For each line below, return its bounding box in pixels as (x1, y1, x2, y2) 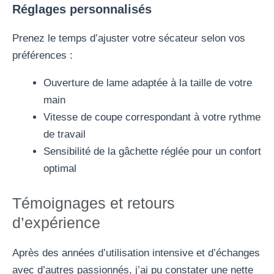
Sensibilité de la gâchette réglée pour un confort (43, 146, 261, 158)
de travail (43, 128, 86, 141)
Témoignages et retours (12, 194, 175, 212)
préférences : (12, 50, 73, 62)
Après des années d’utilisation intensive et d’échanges (12, 246, 260, 259)
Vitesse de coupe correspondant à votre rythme (43, 111, 261, 124)
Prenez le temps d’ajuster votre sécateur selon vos (12, 32, 245, 45)
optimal (43, 163, 76, 175)
